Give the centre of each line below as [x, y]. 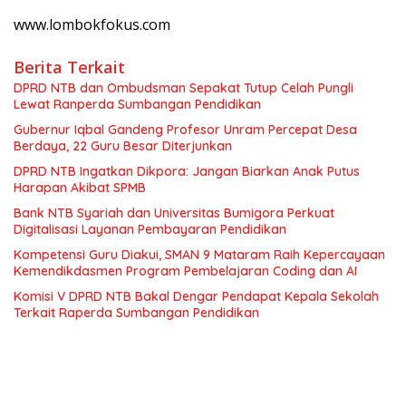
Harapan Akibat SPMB [80, 188]
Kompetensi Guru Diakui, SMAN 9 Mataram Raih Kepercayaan [199, 255]
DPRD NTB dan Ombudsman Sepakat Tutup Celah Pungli [184, 88]
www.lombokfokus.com [92, 24]
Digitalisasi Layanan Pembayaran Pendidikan [150, 229]
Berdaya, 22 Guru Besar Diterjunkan [123, 146]
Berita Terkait [69, 67]
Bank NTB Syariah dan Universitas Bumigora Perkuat [174, 213]
